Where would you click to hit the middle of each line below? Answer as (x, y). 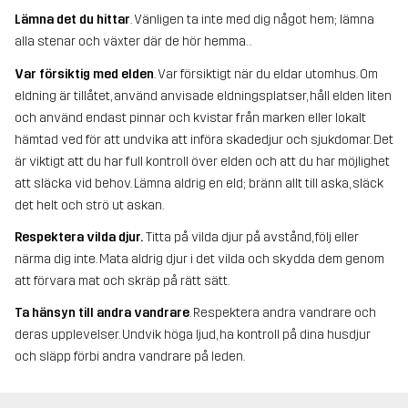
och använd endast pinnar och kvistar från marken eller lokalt (190, 117)
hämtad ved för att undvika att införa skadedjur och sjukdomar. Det (204, 139)
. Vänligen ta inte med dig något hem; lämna (252, 20)
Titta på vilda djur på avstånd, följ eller (251, 237)
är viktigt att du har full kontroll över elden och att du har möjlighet (202, 161)
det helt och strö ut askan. (89, 205)
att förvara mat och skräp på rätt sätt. (122, 280)
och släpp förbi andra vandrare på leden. (130, 356)
